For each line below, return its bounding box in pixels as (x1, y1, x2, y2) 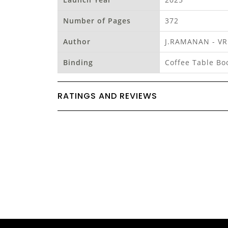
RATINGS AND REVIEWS (58, 90, 157, 102)
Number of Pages (63, 15, 131, 25)
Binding (63, 57, 93, 67)
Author (63, 36, 91, 46)
